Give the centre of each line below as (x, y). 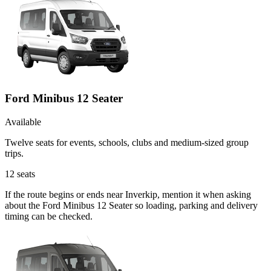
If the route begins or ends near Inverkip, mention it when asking (128, 194)
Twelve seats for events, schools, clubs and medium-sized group (127, 142)
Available (23, 122)
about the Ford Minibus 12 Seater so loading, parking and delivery (131, 205)
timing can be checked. (49, 216)
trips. (14, 153)
